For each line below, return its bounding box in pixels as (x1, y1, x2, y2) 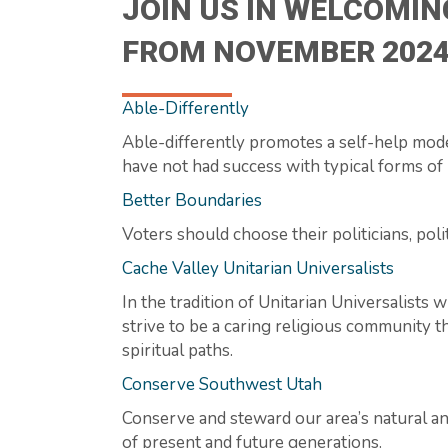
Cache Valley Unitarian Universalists (122, 256, 394, 280)
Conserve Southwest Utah (122, 372, 322, 396)
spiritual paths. (122, 338, 233, 362)
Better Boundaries (122, 188, 262, 212)
